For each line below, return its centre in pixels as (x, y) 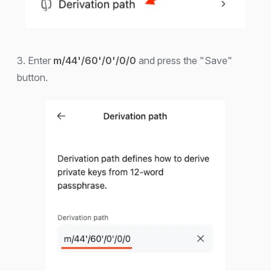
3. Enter (35, 61)
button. (32, 78)
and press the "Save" (184, 61)
